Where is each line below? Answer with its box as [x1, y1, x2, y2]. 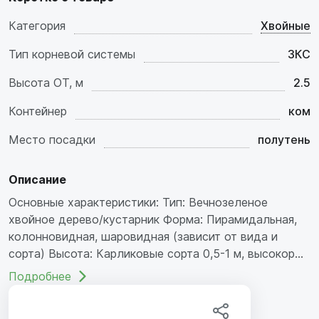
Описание [9, 172, 66, 187]
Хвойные [261, 18, 310, 33]
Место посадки [9, 132, 95, 147]
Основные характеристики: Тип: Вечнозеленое [9, 194, 268, 209]
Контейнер [9, 103, 67, 118]
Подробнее [9, 268, 71, 283]
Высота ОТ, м [9, 75, 83, 90]
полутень [258, 132, 310, 147]
